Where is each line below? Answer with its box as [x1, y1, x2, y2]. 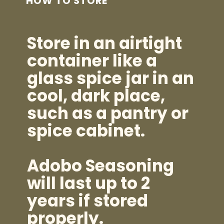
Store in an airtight [27, 31, 182, 54]
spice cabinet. [27, 119, 145, 142]
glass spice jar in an [27, 66, 194, 89]
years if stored [27, 189, 148, 212]
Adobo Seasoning [27, 154, 174, 177]
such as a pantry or [27, 101, 189, 124]
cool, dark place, [27, 84, 165, 107]
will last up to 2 [27, 171, 150, 194]
